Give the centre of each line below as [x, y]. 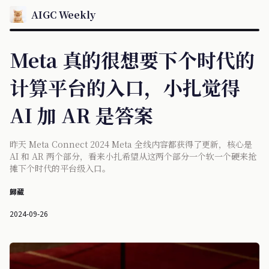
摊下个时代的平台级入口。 [60, 168]
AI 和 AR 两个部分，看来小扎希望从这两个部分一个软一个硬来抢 [133, 156]
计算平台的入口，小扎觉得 [125, 87]
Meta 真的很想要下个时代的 [132, 59]
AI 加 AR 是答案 [81, 115]
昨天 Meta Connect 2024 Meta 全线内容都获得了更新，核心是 [131, 144]
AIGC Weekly [63, 14]
